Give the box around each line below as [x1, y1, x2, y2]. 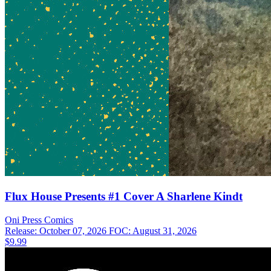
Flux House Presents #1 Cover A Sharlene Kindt [5, 189, 243, 203]
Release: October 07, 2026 [5, 225, 109, 236]
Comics [44, 214, 73, 225]
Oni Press [5, 214, 42, 225]
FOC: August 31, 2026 [109, 225, 197, 236]
